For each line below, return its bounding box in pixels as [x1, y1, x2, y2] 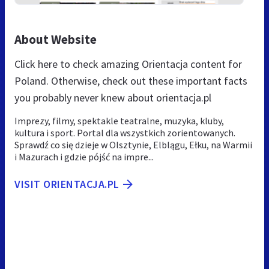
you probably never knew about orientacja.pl [14, 90, 211, 104]
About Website [14, 31, 97, 47]
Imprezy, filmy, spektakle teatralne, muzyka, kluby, [14, 114, 224, 127]
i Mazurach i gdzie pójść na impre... [14, 150, 154, 163]
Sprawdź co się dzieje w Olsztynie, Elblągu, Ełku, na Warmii [14, 138, 252, 151]
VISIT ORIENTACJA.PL [14, 177, 119, 191]
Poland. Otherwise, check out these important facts [14, 73, 247, 88]
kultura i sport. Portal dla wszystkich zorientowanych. [14, 126, 235, 139]
